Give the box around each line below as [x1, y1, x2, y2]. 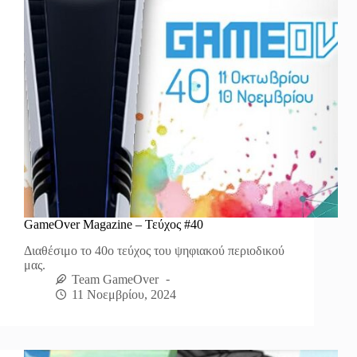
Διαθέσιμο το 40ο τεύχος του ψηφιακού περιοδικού [24, 243, 284, 257]
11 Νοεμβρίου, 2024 [72, 288, 176, 302]
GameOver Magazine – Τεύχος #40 [24, 217, 203, 231]
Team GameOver [72, 272, 159, 286]
